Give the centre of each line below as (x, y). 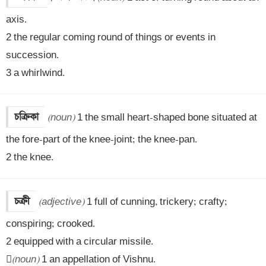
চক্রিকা (26, 117)
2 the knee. (30, 157)
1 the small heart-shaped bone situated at (166, 118)
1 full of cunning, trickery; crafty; (156, 202)
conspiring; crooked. (52, 224)
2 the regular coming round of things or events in (111, 37)
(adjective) (61, 202)
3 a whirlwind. (35, 73)
